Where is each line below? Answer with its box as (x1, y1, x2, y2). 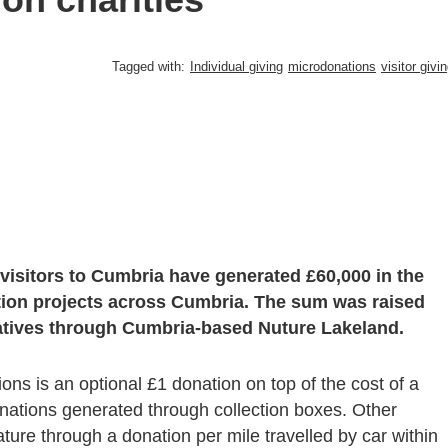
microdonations (288, 58, 376, 74)
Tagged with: (112, 58, 185, 74)
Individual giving (190, 58, 283, 74)
